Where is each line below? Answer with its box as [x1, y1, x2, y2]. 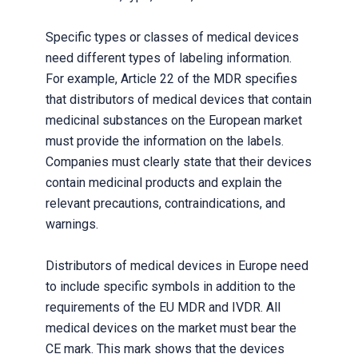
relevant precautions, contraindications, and [45, 196, 285, 211]
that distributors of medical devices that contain [45, 92, 312, 107]
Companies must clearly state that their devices [45, 154, 312, 169]
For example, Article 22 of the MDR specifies [45, 71, 297, 86]
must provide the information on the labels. [45, 133, 284, 149]
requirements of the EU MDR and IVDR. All [45, 300, 280, 315]
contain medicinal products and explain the [45, 175, 282, 190]
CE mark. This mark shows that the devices [45, 341, 284, 356]
